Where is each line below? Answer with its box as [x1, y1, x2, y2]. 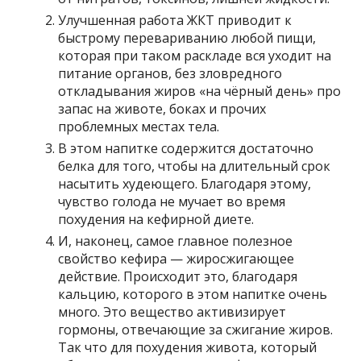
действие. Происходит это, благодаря [58, 267, 298, 285]
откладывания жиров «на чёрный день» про [58, 81, 342, 100]
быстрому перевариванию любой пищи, [58, 28, 317, 47]
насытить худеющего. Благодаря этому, [58, 174, 312, 193]
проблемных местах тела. [58, 117, 220, 135]
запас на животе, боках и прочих [58, 99, 267, 118]
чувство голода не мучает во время [58, 192, 286, 210]
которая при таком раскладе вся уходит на [58, 46, 332, 64]
